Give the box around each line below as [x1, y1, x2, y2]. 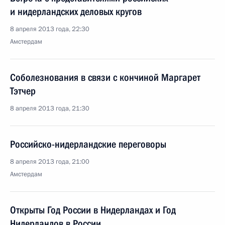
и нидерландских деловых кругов [10, 6, 142, 18]
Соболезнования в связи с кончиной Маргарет [10, 71, 200, 83]
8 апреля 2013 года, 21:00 [10, 157, 89, 166]
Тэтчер [10, 85, 36, 97]
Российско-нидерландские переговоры [10, 138, 166, 150]
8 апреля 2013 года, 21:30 [10, 104, 89, 113]
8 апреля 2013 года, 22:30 [10, 25, 89, 34]
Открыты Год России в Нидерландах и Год [10, 204, 176, 216]
